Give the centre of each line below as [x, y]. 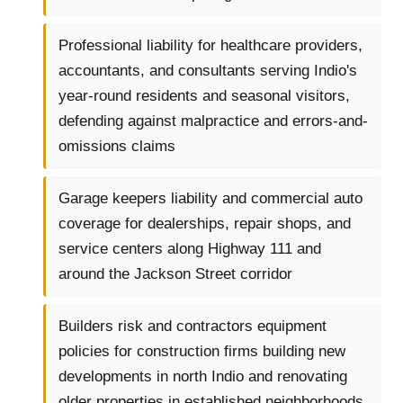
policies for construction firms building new [202, 352]
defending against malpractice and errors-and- [213, 121]
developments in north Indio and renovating [203, 377]
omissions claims [117, 147]
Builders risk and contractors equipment [193, 327]
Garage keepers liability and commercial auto [210, 199]
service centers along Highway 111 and [190, 249]
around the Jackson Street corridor [175, 274]
